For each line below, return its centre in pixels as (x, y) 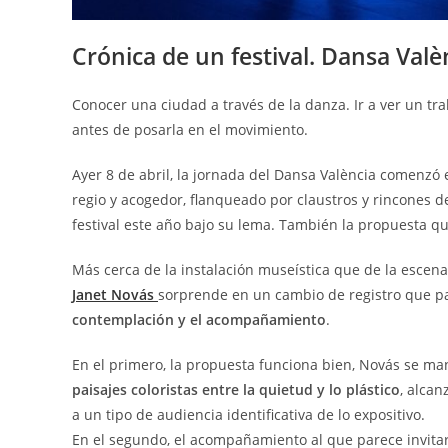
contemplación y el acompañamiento (199, 319)
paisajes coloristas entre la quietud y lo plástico (236, 389)
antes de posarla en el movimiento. (190, 129)
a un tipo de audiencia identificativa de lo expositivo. (248, 414)
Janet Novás (115, 294)
